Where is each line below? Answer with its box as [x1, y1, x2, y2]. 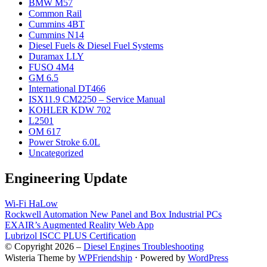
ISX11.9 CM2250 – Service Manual [29, 94, 165, 104]
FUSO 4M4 [29, 61, 74, 72]
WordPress [188, 252, 228, 263]
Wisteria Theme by [5, 252, 78, 263]
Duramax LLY [29, 51, 84, 61]
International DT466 [29, 83, 105, 94]
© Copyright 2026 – [5, 241, 83, 252]
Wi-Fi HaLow [5, 198, 58, 209]
